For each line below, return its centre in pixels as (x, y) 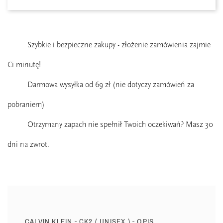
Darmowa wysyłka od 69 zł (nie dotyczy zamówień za (111, 85)
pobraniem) (26, 105)
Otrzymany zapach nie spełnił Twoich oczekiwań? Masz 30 (120, 124)
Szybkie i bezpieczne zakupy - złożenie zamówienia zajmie (119, 45)
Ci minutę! (24, 65)
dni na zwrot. (28, 144)
